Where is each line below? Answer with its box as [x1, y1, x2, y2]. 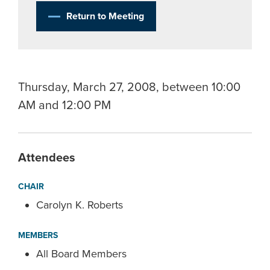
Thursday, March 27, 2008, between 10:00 [18, 80, 240, 95]
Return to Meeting [66, 10, 144, 22]
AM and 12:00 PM [18, 98, 111, 113]
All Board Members [36, 247, 127, 260]
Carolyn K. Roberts [36, 198, 123, 212]
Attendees [18, 151, 75, 165]
